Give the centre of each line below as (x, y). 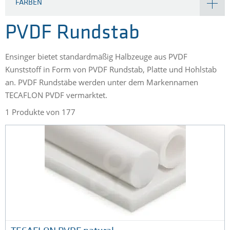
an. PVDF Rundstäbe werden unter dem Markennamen (102, 82)
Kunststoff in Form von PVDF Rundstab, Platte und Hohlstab (111, 70)
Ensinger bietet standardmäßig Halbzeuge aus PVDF (96, 57)
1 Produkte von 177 (40, 112)
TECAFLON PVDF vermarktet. (57, 95)
